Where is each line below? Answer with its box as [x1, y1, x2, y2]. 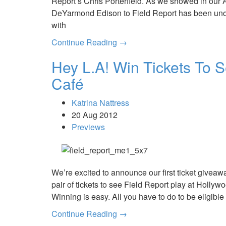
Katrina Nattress [72, 96, 129, 108]
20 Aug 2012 [72, 108, 118, 121]
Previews [72, 121, 105, 133]
